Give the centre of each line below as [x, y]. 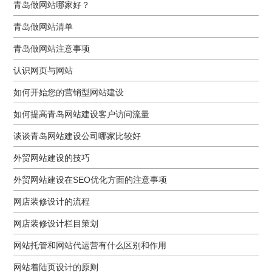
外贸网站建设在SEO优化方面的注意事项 [90, 179]
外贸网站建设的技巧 [52, 158]
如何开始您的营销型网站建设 [69, 92]
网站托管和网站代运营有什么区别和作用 [90, 245]
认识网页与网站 [43, 70]
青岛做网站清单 [43, 26]
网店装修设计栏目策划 [56, 223]
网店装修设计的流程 [52, 201]
